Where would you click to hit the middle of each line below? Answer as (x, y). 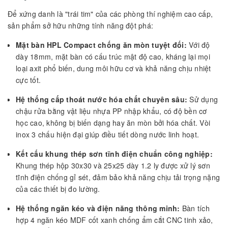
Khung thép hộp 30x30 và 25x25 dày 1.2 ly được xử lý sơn (113, 165)
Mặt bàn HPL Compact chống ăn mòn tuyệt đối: (101, 45)
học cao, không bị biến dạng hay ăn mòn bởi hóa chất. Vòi (113, 122)
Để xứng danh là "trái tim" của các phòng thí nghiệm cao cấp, (110, 13)
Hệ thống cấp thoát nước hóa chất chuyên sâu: (102, 99)
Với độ (198, 45)
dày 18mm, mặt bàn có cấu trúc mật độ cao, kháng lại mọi (113, 56)
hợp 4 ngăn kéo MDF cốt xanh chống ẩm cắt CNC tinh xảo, (115, 220)
